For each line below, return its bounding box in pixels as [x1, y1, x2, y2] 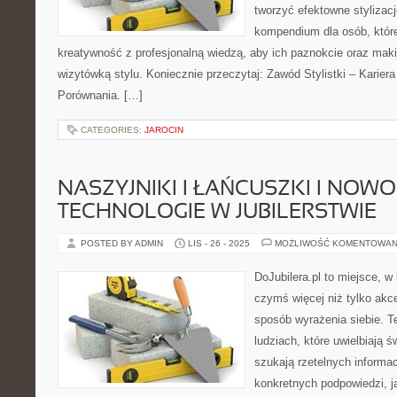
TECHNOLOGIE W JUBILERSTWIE [58, 203, 377, 222]
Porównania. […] [58, 89, 143, 102]
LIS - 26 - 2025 [188, 238, 250, 248]
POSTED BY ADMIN [81, 238, 166, 248]
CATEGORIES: [81, 125, 144, 135]
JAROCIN [144, 125, 183, 135]
